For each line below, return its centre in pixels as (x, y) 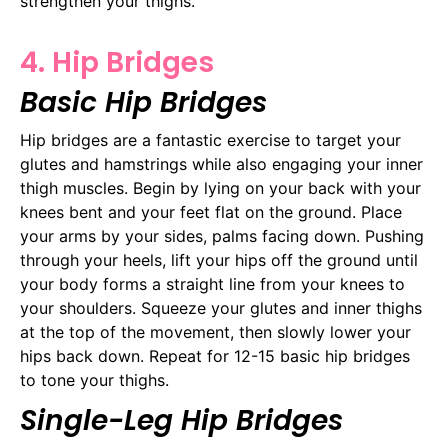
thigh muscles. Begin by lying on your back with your (220, 187)
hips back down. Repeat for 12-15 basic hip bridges (215, 355)
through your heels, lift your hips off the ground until (219, 259)
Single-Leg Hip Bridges (181, 421)
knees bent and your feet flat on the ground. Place (211, 211)
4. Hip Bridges (117, 62)
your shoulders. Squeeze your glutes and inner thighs (221, 307)
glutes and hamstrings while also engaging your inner (221, 163)
